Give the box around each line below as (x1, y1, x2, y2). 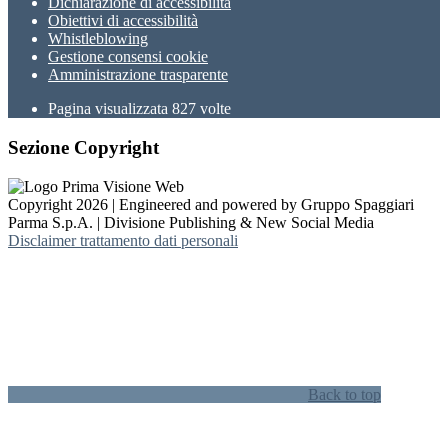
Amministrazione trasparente (48, 66, 228, 84)
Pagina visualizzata (48, 100, 172, 118)
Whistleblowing (48, 30, 148, 48)
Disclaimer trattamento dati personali (8, 231, 238, 249)
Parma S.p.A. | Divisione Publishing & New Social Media (8, 213, 374, 231)
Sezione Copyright (8, 137, 159, 159)
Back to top (308, 385, 381, 403)
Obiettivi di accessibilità (48, 12, 198, 30)
